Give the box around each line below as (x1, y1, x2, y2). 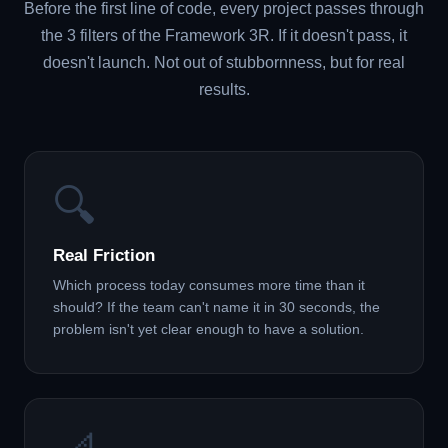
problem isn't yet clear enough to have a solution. (53, 321, 364, 337)
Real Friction (53, 245, 155, 265)
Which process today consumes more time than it (53, 277, 365, 293)
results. (198, 80, 250, 98)
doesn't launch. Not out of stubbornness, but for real (43, 53, 405, 71)
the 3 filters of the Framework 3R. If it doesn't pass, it (41, 26, 407, 44)
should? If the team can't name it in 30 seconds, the (53, 299, 380, 315)
